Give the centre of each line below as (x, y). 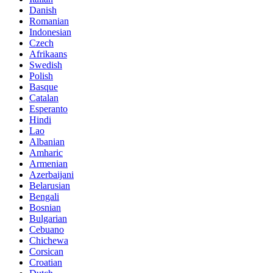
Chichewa (49, 240)
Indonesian (50, 32)
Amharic (46, 152)
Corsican (46, 251)
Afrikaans (48, 54)
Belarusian (50, 185)
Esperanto (48, 108)
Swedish (46, 65)
